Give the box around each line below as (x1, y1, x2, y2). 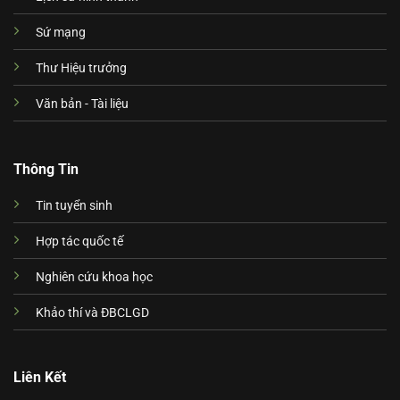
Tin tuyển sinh (35, 197, 112, 213)
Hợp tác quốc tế (35, 233, 123, 249)
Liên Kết (12, 369, 66, 387)
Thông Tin (12, 160, 79, 178)
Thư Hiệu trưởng (35, 61, 127, 77)
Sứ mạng (35, 25, 86, 41)
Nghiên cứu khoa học (35, 269, 153, 285)
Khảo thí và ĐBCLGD (35, 304, 149, 321)
